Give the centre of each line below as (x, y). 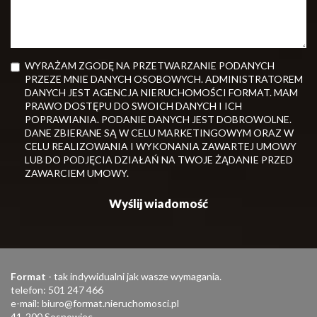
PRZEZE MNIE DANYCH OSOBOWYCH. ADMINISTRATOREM (164, 79)
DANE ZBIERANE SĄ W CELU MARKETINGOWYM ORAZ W (159, 132)
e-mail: (26, 303)
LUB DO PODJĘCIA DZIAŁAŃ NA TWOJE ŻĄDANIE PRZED (159, 159)
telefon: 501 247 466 (57, 289)
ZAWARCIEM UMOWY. (77, 173)
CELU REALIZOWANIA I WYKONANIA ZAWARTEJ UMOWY (161, 146)
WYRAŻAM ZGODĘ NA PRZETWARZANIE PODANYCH (150, 65)
